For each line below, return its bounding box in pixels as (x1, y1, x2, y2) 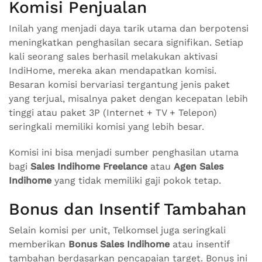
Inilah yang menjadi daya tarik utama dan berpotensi (9, 23, 249, 35)
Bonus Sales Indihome (68, 239, 170, 250)
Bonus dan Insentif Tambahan (9, 199, 246, 219)
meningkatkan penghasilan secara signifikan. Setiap (9, 37, 243, 49)
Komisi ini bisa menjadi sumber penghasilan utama (9, 147, 239, 158)
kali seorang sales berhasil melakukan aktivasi (9, 51, 218, 63)
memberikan (9, 239, 68, 250)
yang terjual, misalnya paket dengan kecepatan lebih (9, 93, 248, 105)
